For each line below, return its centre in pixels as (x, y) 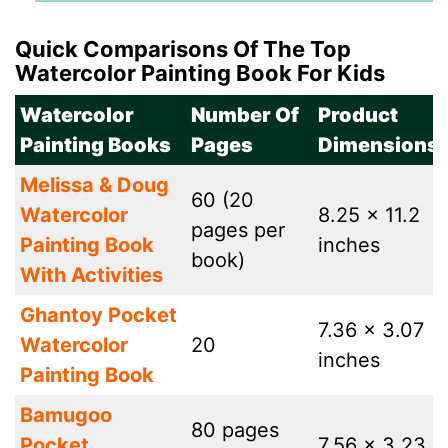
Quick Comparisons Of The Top (183, 49)
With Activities (91, 275)
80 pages (235, 430)
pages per (238, 230)
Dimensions (378, 145)
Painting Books (95, 145)
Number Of (245, 115)
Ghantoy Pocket (98, 315)
